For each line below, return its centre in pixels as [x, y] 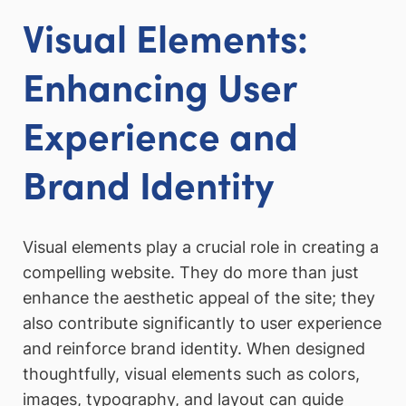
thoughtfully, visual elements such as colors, [191, 373]
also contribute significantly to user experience [202, 323]
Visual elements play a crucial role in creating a [201, 246]
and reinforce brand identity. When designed [194, 348]
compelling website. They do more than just [191, 272]
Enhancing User [159, 86]
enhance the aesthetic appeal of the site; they [199, 297]
